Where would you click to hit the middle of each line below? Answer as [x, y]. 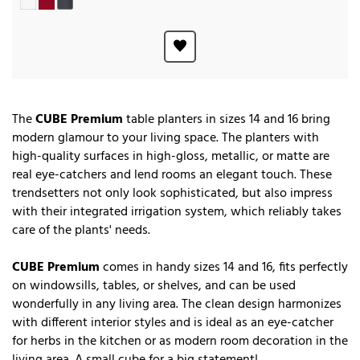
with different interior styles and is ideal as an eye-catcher [173, 323]
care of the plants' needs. [81, 230]
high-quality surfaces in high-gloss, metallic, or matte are [171, 156]
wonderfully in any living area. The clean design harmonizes [177, 304]
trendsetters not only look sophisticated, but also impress [172, 193]
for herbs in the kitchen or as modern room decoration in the [180, 341]
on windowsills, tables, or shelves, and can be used [154, 286]
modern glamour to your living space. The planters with [166, 138]
